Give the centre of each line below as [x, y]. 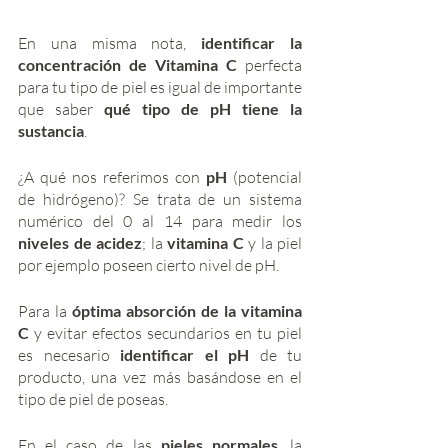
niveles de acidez [80, 242]
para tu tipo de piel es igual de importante [160, 86]
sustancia [51, 130]
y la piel [275, 242]
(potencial [267, 176]
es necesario [69, 354]
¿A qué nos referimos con [112, 176]
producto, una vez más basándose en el [160, 376]
